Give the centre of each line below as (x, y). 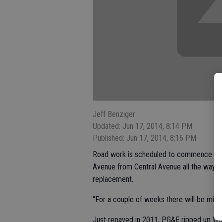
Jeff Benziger (114, 114)
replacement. (113, 179)
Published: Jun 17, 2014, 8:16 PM (144, 138)
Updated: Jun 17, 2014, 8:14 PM (142, 126)
